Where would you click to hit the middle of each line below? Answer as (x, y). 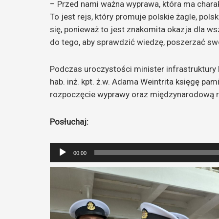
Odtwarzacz (70, 148)
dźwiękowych (72, 174)
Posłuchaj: (69, 122)
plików (61, 161)
